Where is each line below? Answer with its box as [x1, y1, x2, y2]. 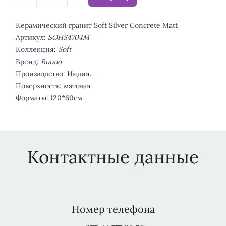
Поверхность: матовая [16, 81, 91, 91]
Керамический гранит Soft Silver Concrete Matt [16, 21, 178, 30]
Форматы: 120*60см [16, 93, 82, 103]
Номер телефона [71, 203, 155, 216]
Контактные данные [27, 146, 199, 169]
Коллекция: [16, 45, 58, 54]
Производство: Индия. [16, 69, 93, 79]
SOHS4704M [46, 33, 89, 42]
